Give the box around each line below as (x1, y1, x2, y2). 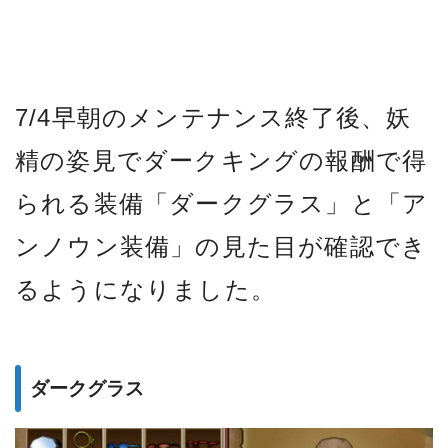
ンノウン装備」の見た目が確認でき (15, 232, 428, 260)
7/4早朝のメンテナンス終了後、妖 (15, 103, 412, 131)
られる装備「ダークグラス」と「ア (15, 189, 429, 217)
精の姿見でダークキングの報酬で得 (15, 146, 428, 174)
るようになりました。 (15, 275, 276, 303)
